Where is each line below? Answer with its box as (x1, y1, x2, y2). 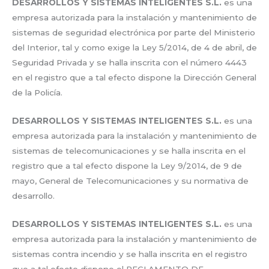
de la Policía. (12, 88, 62, 98)
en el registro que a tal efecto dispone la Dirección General (12, 73, 256, 83)
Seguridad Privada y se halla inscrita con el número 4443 (12, 58, 247, 68)
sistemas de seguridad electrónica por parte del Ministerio (12, 28, 255, 38)
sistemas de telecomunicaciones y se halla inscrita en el (12, 146, 246, 156)
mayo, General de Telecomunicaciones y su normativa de (12, 176, 249, 186)
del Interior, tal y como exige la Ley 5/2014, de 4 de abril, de (12, 43, 257, 53)
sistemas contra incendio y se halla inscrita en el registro (12, 249, 247, 259)
